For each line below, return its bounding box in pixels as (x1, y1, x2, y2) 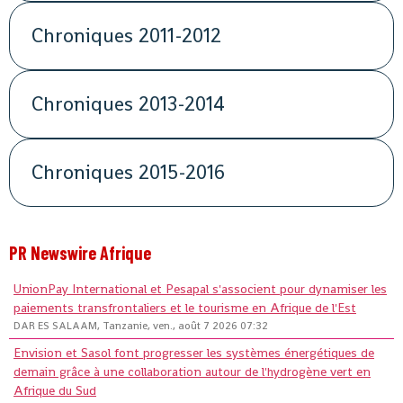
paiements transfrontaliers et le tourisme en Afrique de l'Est (13, 300, 356, 317)
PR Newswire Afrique (9, 242, 151, 264)
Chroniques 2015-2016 (31, 159, 226, 186)
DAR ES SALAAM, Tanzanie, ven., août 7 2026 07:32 (13, 318, 268, 334)
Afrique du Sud (13, 382, 96, 399)
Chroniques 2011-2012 (31, 22, 222, 49)
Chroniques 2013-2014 (31, 91, 226, 118)
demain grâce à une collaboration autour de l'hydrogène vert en (13, 363, 371, 381)
